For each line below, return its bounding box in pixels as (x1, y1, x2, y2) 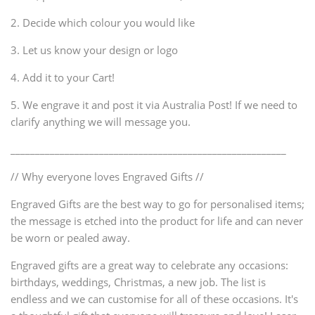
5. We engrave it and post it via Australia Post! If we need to (11, 98, 297, 112)
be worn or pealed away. (11, 231, 133, 245)
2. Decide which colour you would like (11, 15, 195, 30)
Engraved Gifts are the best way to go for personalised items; (11, 197, 304, 212)
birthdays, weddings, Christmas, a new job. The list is (11, 275, 266, 290)
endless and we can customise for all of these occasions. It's (11, 292, 298, 307)
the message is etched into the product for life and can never (11, 214, 303, 229)
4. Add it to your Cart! (11, 70, 115, 85)
